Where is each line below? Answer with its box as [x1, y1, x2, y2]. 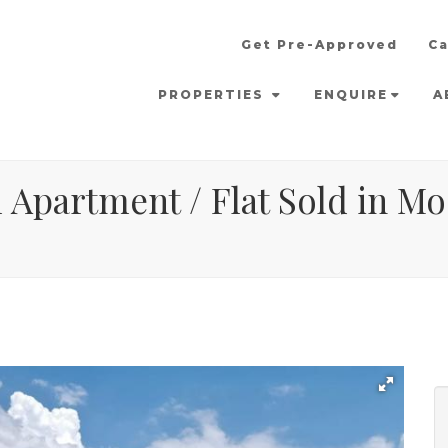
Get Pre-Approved [241, 37, 398, 52]
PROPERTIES [158, 87, 269, 102]
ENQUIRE [314, 87, 388, 102]
